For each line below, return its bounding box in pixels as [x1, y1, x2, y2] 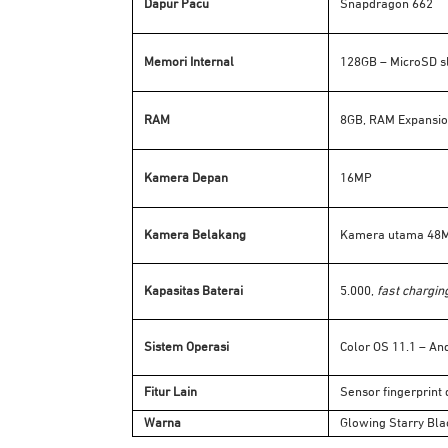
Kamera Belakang [141, 229, 246, 243]
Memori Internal [141, 56, 234, 70]
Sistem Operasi [141, 341, 229, 355]
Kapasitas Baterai [141, 285, 243, 299]
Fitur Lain [141, 386, 197, 400]
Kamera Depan [141, 172, 228, 186]
